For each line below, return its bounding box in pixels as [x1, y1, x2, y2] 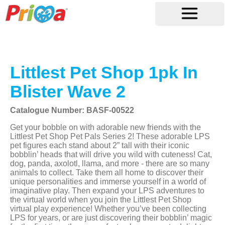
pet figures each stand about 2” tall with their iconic [10, 141, 190, 150]
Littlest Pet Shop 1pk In [10, 63, 198, 82]
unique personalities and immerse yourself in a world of [10, 177, 206, 186]
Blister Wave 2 [10, 82, 126, 101]
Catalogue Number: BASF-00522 [10, 105, 135, 115]
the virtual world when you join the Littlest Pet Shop [10, 195, 192, 204]
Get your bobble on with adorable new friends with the [10, 123, 201, 132]
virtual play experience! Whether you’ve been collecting [10, 204, 207, 213]
